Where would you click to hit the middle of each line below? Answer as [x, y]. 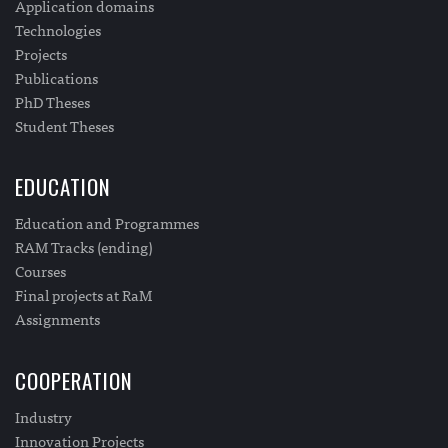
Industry [43, 416]
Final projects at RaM [83, 295]
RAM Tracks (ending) [84, 247]
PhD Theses [52, 101]
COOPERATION [74, 380]
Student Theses [64, 125]
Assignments [57, 319]
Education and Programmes [107, 223]
